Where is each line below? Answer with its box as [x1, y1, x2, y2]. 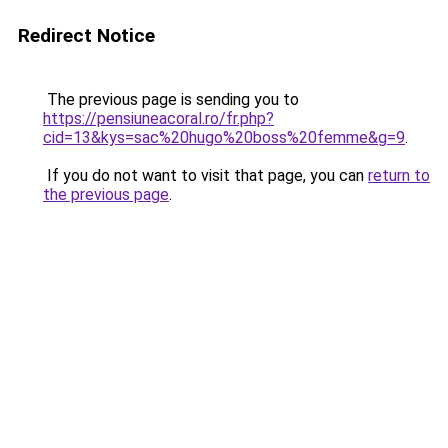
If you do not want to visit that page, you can [43, 166, 368, 185]
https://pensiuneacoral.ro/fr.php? [43, 109, 274, 128]
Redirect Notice [18, 24, 155, 47]
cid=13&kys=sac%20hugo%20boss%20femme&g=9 [43, 128, 405, 147]
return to [368, 166, 430, 185]
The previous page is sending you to [43, 90, 299, 109]
